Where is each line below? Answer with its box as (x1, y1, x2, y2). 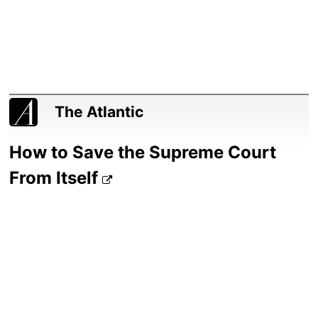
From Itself (9, 168, 103, 189)
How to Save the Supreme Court (9, 142, 277, 163)
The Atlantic (55, 103, 144, 121)
